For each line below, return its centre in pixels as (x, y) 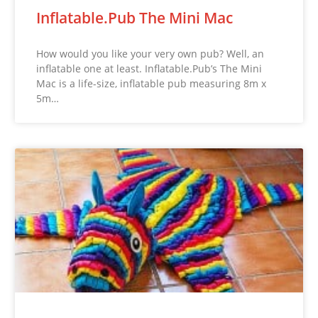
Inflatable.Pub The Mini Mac (135, 17)
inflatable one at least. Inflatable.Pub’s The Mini (149, 68)
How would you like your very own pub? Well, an (150, 53)
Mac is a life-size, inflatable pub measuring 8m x (152, 83)
